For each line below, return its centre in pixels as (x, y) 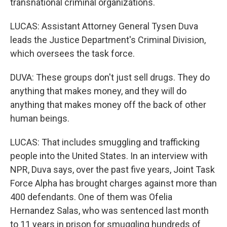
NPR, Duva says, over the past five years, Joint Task (112, 169)
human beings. (40, 118)
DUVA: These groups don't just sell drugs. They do (110, 77)
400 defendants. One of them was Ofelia (91, 197)
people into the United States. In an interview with (109, 156)
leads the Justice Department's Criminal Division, (108, 40)
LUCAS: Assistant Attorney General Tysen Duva (104, 26)
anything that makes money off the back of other (108, 105)
